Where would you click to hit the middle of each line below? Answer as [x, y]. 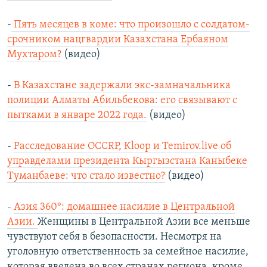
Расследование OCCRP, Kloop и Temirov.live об [122, 147]
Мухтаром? [34, 55]
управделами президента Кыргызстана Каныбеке [127, 162]
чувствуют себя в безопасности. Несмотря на [114, 237]
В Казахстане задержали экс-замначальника [122, 86]
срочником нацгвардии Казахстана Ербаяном [118, 40]
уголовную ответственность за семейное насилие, [128, 252]
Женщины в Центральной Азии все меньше [144, 222]
